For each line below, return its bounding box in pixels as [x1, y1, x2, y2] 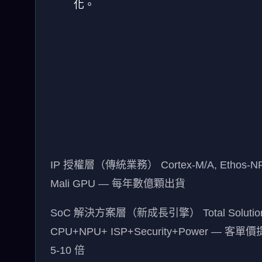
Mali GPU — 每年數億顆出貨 [50, 177, 185, 189]
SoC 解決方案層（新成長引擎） [50, 206, 200, 219]
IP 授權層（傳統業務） [50, 158, 158, 171]
